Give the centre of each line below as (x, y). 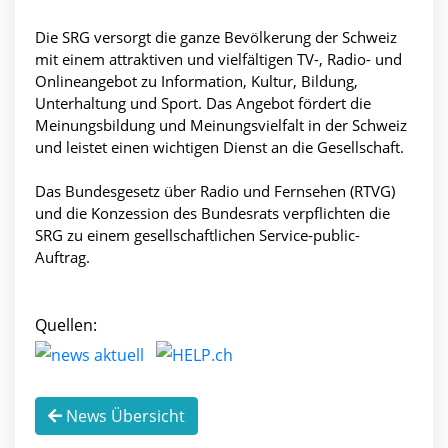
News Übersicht (123, 416)
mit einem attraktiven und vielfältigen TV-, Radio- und (218, 59)
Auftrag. (62, 257)
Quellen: (66, 325)
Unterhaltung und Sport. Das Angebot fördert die (203, 103)
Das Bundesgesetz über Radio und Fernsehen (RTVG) (215, 191)
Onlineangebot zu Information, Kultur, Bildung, (196, 81)
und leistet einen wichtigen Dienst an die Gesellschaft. (219, 147)
